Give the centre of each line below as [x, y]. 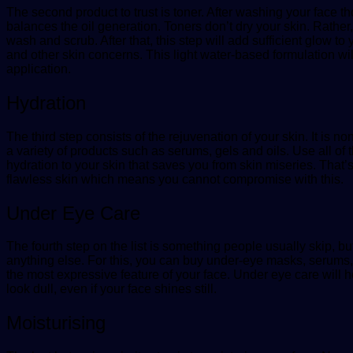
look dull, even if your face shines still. [111, 289]
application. [40, 69]
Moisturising [56, 323]
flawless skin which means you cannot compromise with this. [176, 179]
